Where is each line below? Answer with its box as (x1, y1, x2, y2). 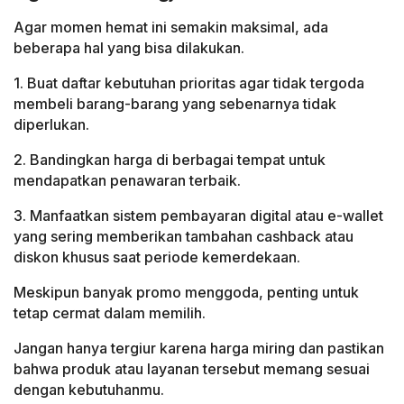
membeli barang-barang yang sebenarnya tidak (14, 94, 336, 113)
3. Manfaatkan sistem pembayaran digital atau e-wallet (14, 206, 383, 225)
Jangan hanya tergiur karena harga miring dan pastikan (14, 338, 384, 357)
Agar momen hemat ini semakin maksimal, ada (14, 17, 328, 36)
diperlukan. (14, 115, 89, 133)
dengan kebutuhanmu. (14, 380, 164, 399)
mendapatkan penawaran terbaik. (14, 170, 241, 189)
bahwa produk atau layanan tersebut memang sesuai (14, 359, 370, 378)
